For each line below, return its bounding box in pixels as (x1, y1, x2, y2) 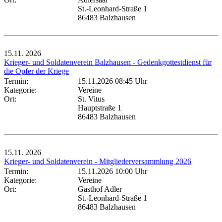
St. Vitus (78, 94, 105, 103)
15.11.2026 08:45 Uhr (78, 76, 147, 85)
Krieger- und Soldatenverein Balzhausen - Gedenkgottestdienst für (4, 57, 212, 66)
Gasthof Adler (78, 184, 122, 193)
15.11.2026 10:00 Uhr (78, 166, 147, 175)
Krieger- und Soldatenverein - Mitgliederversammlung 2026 (4, 157, 191, 166)
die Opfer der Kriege (4, 66, 69, 75)
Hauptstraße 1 (78, 103, 121, 112)
